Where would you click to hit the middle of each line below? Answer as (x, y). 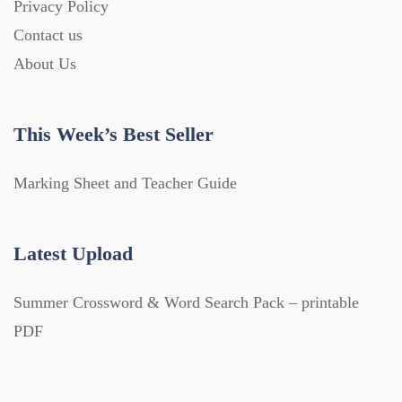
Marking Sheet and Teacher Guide (125, 184)
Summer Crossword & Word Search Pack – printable (186, 303)
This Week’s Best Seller (114, 135)
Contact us (48, 35)
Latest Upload (73, 254)
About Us (45, 64)
